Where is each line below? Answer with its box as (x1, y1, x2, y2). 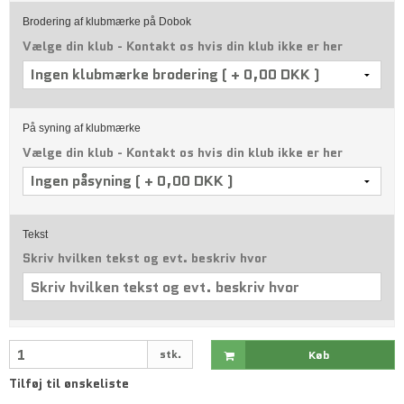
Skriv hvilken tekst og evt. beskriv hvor (23, 249, 267, 268)
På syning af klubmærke (23, 121, 141, 134)
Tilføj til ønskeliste (9, 373, 129, 392)
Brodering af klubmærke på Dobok (23, 14, 191, 28)
